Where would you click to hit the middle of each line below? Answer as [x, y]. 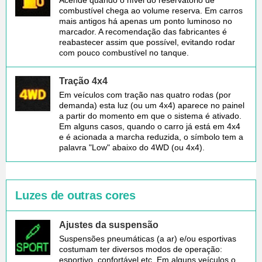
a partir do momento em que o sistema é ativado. [150, 116]
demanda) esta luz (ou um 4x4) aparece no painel [152, 105]
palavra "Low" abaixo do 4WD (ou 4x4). [132, 147]
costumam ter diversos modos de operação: [141, 249]
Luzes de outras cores [75, 195]
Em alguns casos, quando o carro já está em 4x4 [150, 126]
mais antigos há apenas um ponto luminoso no [146, 21]
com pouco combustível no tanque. [124, 52]
